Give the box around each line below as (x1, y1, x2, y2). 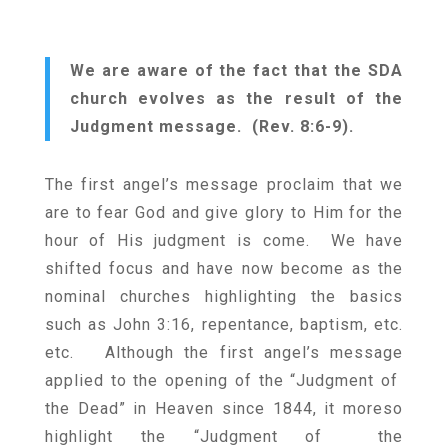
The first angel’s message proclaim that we (44, 175, 404, 194)
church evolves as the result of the (69, 89, 404, 108)
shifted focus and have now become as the (44, 259, 404, 278)
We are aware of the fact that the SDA (69, 61, 404, 80)
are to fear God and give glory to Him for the (44, 203, 404, 222)
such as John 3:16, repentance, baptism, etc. (44, 315, 404, 334)
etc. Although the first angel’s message (44, 343, 404, 362)
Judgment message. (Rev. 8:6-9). (69, 117, 354, 136)
